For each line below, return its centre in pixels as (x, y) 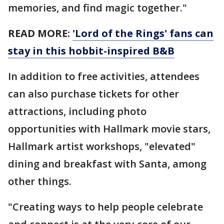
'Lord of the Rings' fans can (143, 33)
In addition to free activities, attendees (104, 76)
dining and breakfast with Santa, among (107, 164)
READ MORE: (40, 33)
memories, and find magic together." (97, 8)
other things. (41, 181)
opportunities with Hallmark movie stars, (109, 129)
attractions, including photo (77, 111)
